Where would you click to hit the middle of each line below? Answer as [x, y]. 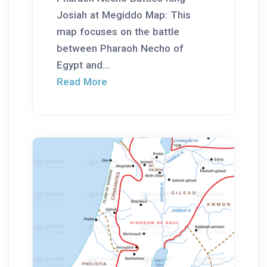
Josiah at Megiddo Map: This [124, 15]
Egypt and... [83, 65]
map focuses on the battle [118, 32]
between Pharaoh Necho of [120, 49]
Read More [82, 82]
